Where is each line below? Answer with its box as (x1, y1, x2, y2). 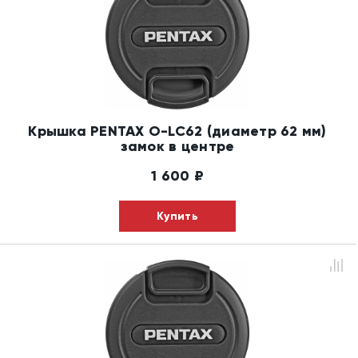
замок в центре (120, 137, 235, 155)
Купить (157, 209, 198, 223)
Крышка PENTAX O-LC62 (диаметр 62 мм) (28, 121, 327, 140)
